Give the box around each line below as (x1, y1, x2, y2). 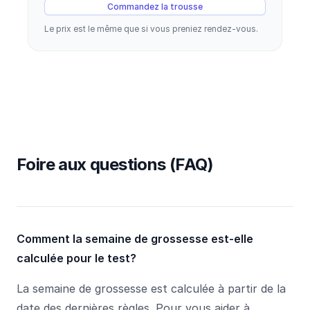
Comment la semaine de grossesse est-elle (17, 231, 253, 246)
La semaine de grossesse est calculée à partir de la (17, 281, 286, 295)
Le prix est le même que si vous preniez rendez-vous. (44, 23, 258, 34)
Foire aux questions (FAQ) (17, 154, 213, 174)
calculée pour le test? (17, 250, 136, 265)
